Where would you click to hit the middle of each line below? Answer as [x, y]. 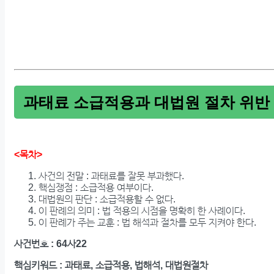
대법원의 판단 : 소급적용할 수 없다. [107, 199]
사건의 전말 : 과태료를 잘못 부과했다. [111, 176]
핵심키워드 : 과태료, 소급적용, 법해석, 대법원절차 [111, 265]
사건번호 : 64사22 [50, 244]
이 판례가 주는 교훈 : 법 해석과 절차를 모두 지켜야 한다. [147, 223]
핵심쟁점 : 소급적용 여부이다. [96, 188]
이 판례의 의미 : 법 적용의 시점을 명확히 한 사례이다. [142, 211]
